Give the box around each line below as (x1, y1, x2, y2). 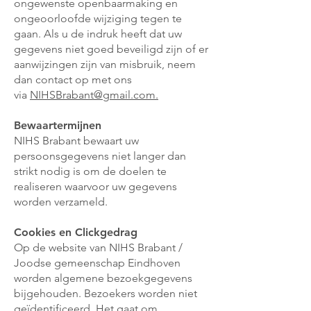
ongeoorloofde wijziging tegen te (14, 12, 182, 25)
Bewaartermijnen (14, 119, 101, 132)
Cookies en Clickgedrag (14, 226, 137, 239)
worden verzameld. (14, 195, 108, 208)
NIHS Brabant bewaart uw (14, 134, 139, 147)
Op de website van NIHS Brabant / (14, 241, 183, 254)
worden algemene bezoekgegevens (14, 271, 192, 285)
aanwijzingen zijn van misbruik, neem (14, 58, 196, 71)
